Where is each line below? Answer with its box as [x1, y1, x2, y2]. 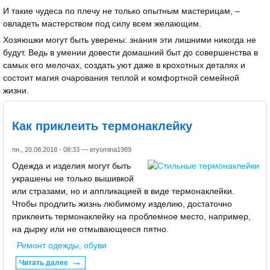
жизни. [3, 86, 29, 96]
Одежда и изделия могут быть [12, 160, 131, 171]
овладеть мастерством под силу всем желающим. [3, 19, 201, 29]
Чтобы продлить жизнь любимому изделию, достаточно [12, 198, 232, 209]
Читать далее [19, 258, 69, 267]
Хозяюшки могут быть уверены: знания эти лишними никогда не [3, 35, 256, 45]
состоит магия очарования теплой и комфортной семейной [3, 73, 239, 83]
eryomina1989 [90, 145, 131, 153]
